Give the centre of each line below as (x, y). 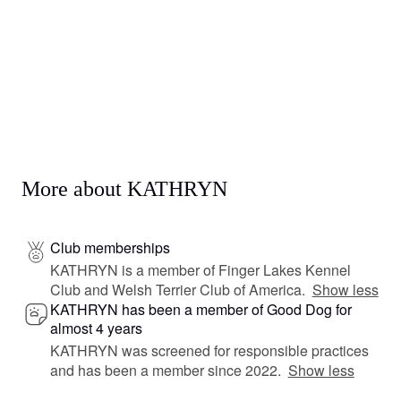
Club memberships (110, 247)
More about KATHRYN (124, 189)
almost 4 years (96, 328)
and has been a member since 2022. (166, 370)
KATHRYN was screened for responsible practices (209, 350)
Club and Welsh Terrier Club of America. (178, 290)
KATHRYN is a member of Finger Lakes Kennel (200, 270)
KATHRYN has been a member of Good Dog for (201, 309)
